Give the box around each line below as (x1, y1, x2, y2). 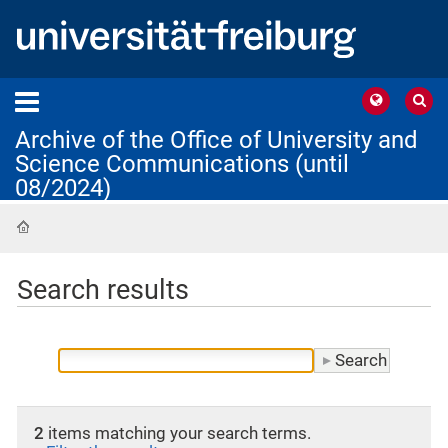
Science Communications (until (15, 149, 349, 178)
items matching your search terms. (43, 423, 311, 443)
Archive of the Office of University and (15, 125, 418, 154)
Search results (17, 273, 189, 306)
